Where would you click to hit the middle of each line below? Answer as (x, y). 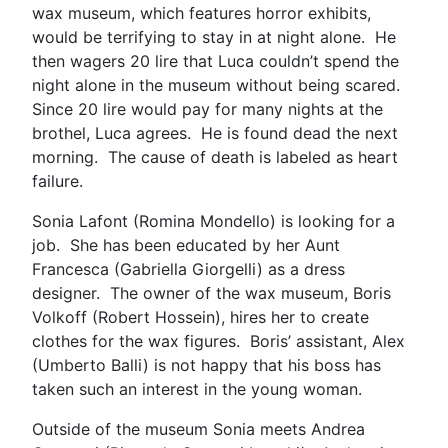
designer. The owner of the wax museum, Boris (211, 292)
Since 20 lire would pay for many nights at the (207, 108)
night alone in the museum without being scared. (218, 84)
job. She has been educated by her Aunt (186, 244)
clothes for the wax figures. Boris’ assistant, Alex (218, 340)
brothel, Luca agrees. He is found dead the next (215, 132)
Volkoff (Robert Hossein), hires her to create (200, 316)
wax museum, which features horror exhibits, (201, 12)
